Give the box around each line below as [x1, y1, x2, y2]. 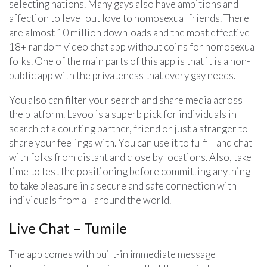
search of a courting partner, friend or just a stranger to [9, 122, 248, 135]
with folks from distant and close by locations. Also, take [9, 150, 252, 163]
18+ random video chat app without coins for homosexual [9, 40, 257, 53]
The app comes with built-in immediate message [9, 247, 216, 260]
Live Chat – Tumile [9, 219, 127, 237]
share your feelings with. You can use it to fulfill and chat [9, 136, 252, 149]
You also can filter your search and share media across [9, 93, 243, 106]
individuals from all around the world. [9, 193, 171, 206]
